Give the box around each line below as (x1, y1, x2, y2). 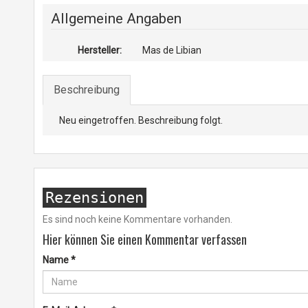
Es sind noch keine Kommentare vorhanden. (42, 214, 232, 225)
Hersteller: (78, 45, 122, 56)
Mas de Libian (142, 45, 202, 56)
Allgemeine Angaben (50, 10, 181, 27)
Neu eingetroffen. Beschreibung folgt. (58, 115, 223, 126)
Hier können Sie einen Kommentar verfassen (42, 230, 247, 248)
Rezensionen (45, 189, 144, 206)
